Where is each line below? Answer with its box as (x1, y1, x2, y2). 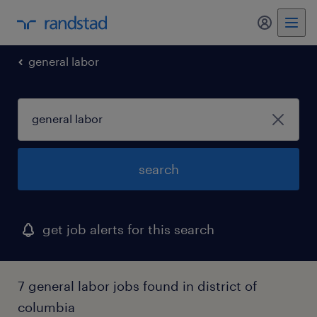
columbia (18, 299, 75, 315)
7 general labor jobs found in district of (18, 278, 257, 294)
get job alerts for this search (42, 221, 214, 237)
